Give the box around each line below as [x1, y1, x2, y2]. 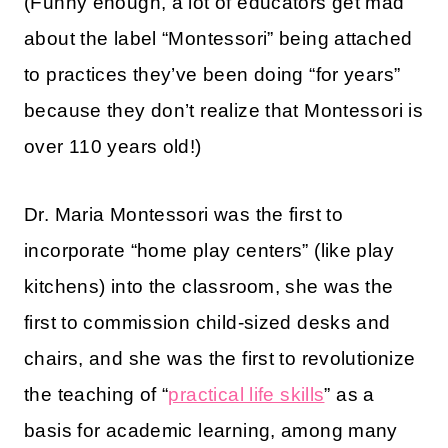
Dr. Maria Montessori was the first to [24, 204, 344, 226]
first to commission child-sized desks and [24, 312, 391, 334]
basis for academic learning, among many [24, 420, 398, 442]
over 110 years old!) [24, 136, 202, 158]
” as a [324, 384, 375, 406]
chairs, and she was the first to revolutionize [24, 348, 416, 370]
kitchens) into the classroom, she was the [24, 276, 394, 298]
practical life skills [168, 384, 325, 406]
